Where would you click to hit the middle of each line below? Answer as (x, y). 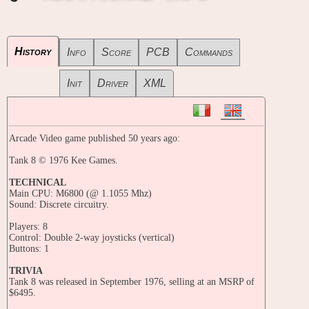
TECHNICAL (38, 183)
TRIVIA (26, 271)
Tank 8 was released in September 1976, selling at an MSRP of (132, 282)
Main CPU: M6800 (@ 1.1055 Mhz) (80, 194)
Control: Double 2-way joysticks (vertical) (92, 238)
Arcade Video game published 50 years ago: (94, 139)
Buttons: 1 (29, 249)
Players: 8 (28, 227)
